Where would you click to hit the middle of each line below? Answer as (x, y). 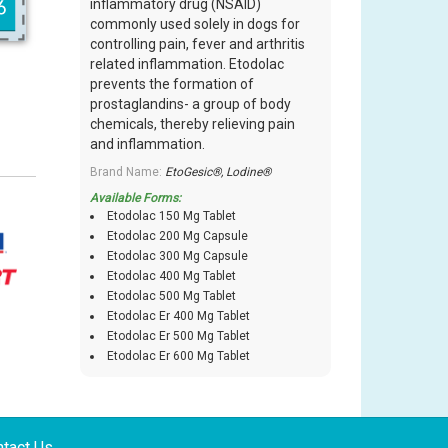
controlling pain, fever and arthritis (198, 44)
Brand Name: (128, 172)
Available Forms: (136, 198)
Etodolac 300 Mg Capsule (178, 256)
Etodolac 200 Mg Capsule (178, 236)
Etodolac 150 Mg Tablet (172, 216)
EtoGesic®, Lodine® (218, 172)
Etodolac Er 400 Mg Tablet (179, 316)
